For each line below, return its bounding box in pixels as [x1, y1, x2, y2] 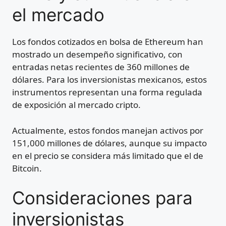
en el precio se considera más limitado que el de [12, 149, 203, 161]
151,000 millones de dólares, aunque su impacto [12, 137, 207, 149]
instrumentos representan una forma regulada [12, 86, 202, 98]
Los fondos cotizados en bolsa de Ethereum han [12, 36, 203, 48]
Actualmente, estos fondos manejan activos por [12, 124, 203, 136]
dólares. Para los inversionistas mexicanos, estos [12, 74, 207, 86]
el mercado [12, 4, 104, 26]
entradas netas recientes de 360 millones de [12, 61, 190, 73]
